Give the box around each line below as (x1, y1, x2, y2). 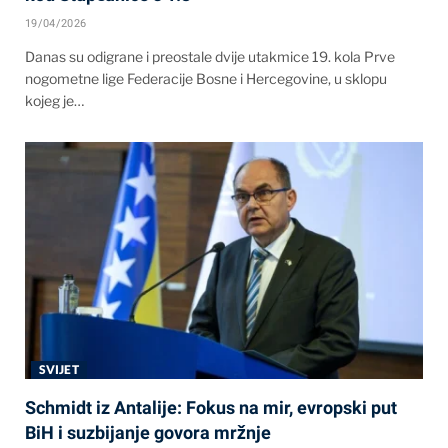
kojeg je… (25, 92, 84, 110)
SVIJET (39, 362, 79, 378)
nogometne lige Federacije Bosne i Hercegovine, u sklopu (25, 70, 387, 88)
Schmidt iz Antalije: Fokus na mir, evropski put (25, 397, 397, 419)
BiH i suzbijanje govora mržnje (25, 422, 271, 444)
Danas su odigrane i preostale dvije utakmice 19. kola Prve (25, 48, 395, 66)
